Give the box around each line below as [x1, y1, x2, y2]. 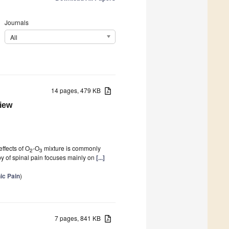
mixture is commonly [42, 143, 101, 152]
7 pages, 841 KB [55, 213, 105, 222]
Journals [4, 18, 29, 27]
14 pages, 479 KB [51, 85, 105, 95]
